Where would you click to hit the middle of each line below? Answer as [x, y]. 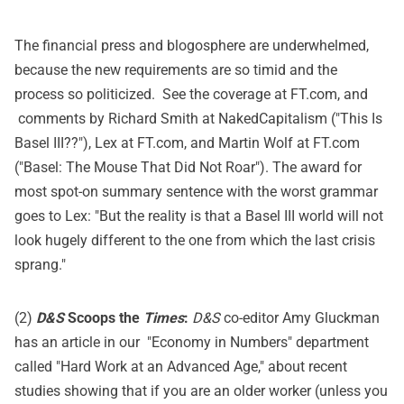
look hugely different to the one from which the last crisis [195, 240]
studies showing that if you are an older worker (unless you [201, 390]
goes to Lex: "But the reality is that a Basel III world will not [199, 216]
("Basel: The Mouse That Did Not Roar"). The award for [188, 167]
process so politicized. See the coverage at [152, 94]
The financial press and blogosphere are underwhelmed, [192, 45]
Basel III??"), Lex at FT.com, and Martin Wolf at [164, 142]
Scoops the [106, 317]
